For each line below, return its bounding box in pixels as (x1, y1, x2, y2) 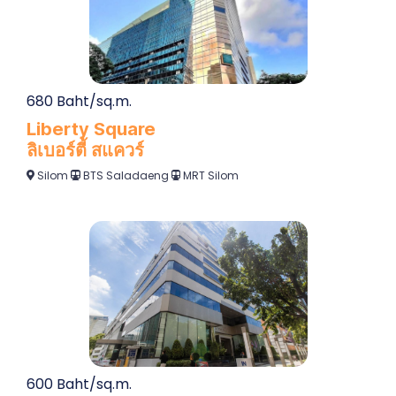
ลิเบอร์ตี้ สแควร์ (27, 139, 144, 161)
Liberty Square (27, 118, 156, 140)
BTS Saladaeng (82, 167, 171, 183)
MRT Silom (183, 167, 239, 183)
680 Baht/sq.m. (27, 90, 132, 111)
